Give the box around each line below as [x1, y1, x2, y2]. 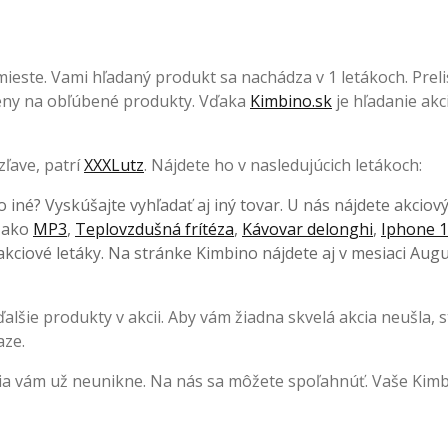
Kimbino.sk [250, 90, 332, 113]
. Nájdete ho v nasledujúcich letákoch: [144, 154, 422, 177]
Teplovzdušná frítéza [75, 218, 234, 241]
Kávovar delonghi [242, 218, 373, 241]
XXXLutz [84, 154, 144, 177]
